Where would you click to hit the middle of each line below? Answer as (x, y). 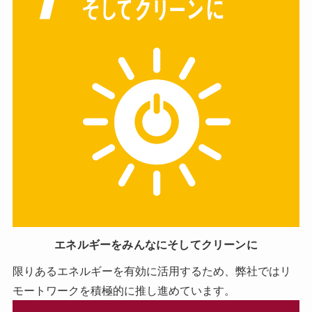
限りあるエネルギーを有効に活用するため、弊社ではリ (151, 271)
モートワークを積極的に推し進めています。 (124, 291)
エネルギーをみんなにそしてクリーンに (156, 244)
